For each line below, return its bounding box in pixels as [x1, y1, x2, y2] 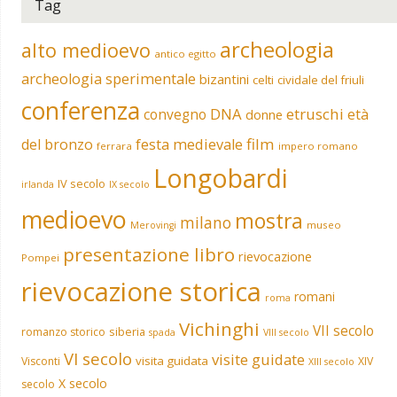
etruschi [285, 103, 344, 124]
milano [179, 211, 231, 233]
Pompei [20, 250, 59, 264]
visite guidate [211, 348, 305, 370]
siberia [108, 323, 145, 339]
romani [293, 287, 335, 305]
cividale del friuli [276, 71, 364, 88]
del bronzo [20, 134, 93, 154]
